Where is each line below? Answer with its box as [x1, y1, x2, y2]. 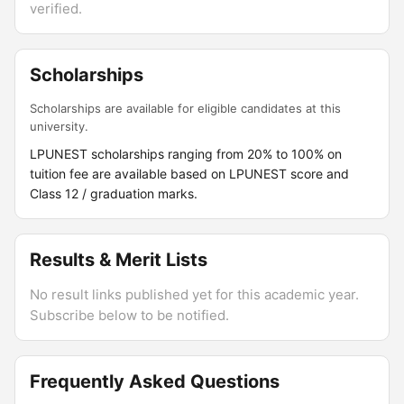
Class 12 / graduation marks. [30, 186, 197, 201]
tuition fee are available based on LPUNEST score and [30, 166, 349, 181]
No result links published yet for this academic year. [30, 286, 359, 303]
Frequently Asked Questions [30, 371, 280, 392]
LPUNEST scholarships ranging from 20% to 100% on [30, 146, 342, 161]
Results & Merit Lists [30, 249, 207, 271]
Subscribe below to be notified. [30, 307, 229, 324]
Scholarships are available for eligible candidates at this [30, 101, 341, 115]
